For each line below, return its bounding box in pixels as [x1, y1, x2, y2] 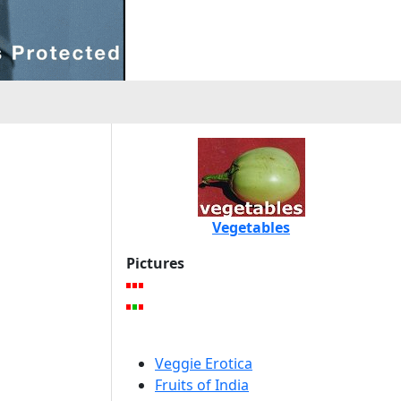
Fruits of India [155, 375, 249, 395]
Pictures [126, 253, 184, 273]
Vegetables [212, 218, 290, 237]
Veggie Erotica [155, 354, 252, 373]
